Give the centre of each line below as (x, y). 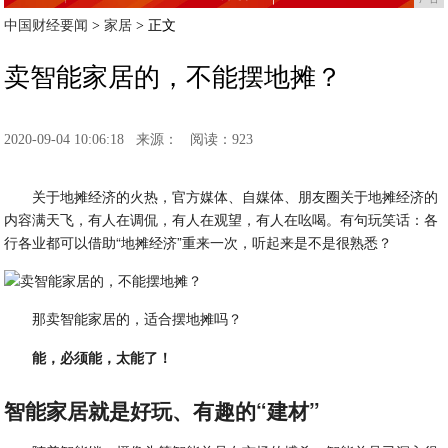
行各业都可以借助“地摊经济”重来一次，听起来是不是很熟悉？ (198, 242)
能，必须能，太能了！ (102, 357)
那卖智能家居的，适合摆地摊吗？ (137, 318)
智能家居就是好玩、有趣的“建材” (162, 410)
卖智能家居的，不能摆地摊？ (173, 77)
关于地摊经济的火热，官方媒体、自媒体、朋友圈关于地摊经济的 (235, 196)
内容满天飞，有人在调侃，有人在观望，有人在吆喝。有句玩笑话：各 (221, 219)
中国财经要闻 (46, 25)
